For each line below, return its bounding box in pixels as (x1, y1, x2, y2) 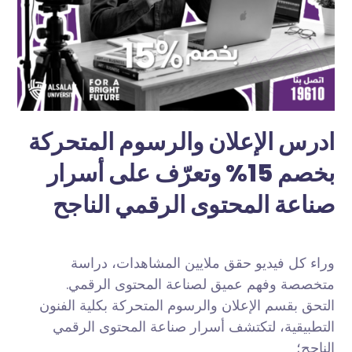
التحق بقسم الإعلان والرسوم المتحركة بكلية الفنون (38, 295, 335, 316)
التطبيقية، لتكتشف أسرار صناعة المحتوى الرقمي (52, 317, 335, 337)
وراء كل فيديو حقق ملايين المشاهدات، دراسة (70, 253, 335, 273)
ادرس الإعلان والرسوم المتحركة (27, 126, 335, 159)
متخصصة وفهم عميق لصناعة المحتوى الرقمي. (65, 274, 335, 295)
